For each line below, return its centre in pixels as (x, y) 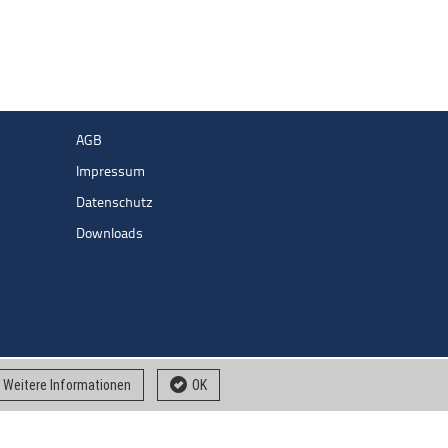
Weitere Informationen (67, 385)
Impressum (110, 172)
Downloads (109, 234)
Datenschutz (114, 203)
